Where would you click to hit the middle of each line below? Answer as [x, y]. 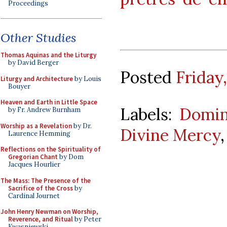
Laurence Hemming [39, 133]
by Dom [71, 157]
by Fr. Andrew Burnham [44, 110]
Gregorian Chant [33, 157]
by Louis [87, 79]
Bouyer [19, 86]
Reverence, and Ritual [41, 219]
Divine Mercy [170, 135]
